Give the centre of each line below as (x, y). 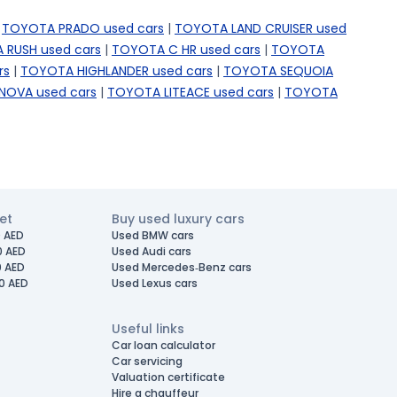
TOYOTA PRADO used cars (83, 28)
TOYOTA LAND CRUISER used (261, 28)
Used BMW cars (152, 235)
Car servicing (147, 361)
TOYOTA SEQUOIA (278, 71)
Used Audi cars (151, 251)
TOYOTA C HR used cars (186, 50)
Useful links (148, 329)
